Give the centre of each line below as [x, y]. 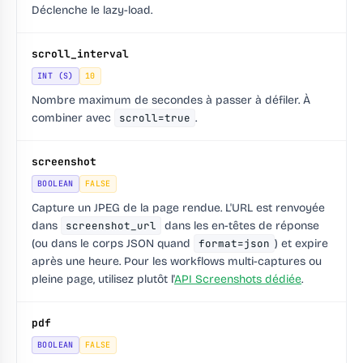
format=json [234, 244]
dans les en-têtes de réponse [240, 226]
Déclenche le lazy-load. [92, 11]
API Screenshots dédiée [238, 280]
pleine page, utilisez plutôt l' [103, 280]
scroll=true [155, 118]
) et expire [301, 244]
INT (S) [56, 76]
